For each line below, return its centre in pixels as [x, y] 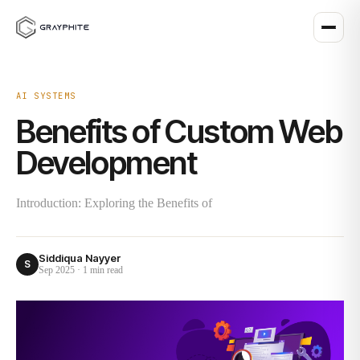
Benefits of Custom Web [179, 131]
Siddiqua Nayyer [80, 258]
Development [106, 163]
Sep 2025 [57, 270]
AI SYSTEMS [46, 96]
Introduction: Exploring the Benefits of [114, 203]
